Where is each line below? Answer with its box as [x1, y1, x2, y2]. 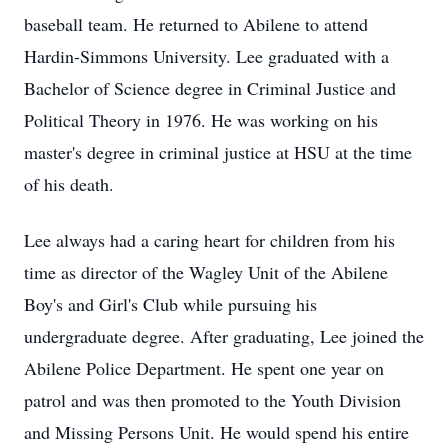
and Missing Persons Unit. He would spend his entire [24, 420, 409, 444]
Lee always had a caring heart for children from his [24, 228, 395, 252]
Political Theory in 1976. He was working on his [24, 108, 378, 132]
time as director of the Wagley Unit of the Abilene [24, 260, 388, 284]
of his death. [24, 172, 114, 196]
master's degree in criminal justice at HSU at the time [24, 140, 412, 164]
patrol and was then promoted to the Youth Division [24, 388, 401, 412]
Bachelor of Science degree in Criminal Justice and [24, 76, 396, 100]
